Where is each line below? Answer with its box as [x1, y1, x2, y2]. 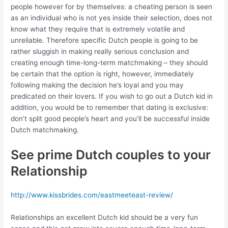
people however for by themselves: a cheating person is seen [11, 2, 213, 11]
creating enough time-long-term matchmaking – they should [11, 58, 208, 67]
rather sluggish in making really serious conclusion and [11, 47, 189, 55]
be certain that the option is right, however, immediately [11, 69, 194, 78]
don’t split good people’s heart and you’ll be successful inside [11, 114, 210, 123]
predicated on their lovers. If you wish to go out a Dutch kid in [11, 92, 213, 100]
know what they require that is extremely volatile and [11, 24, 185, 33]
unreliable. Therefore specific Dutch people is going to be [11, 36, 198, 44]
